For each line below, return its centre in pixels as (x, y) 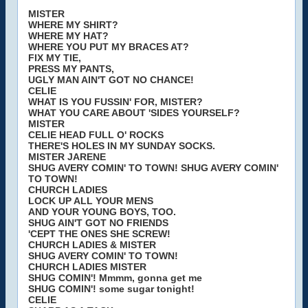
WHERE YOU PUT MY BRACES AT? (109, 47)
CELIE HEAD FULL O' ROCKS (96, 135)
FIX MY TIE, (55, 58)
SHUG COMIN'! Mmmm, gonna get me (115, 278)
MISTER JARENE (67, 157)
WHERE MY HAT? (68, 36)
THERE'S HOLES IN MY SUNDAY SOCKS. (122, 146)
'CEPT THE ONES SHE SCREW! (99, 234)
